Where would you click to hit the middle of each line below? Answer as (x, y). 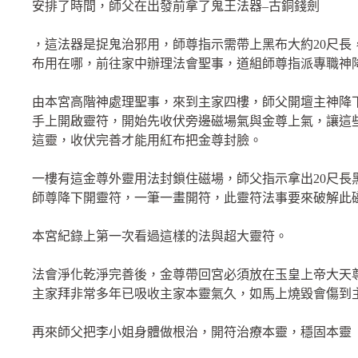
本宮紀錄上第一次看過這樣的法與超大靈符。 (160, 236)
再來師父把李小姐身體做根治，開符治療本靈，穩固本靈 (192, 332)
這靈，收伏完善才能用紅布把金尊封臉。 (147, 140)
